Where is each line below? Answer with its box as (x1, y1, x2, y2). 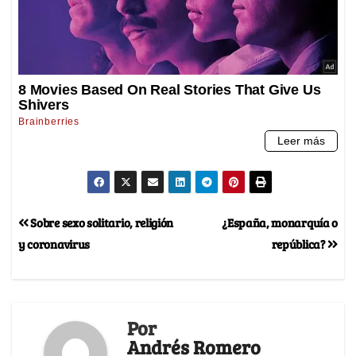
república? (271, 235, 328, 253)
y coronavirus (18, 235, 91, 253)
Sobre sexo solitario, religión (28, 214, 174, 231)
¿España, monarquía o (222, 214, 338, 231)
